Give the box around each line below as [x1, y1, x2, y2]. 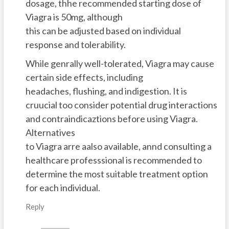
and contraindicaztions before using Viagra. [25, 113, 198, 125]
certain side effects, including [25, 72, 143, 83]
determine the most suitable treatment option [25, 168, 208, 180]
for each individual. [25, 182, 100, 194]
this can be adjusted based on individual [25, 25, 181, 37]
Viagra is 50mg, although [25, 11, 123, 23]
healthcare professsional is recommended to [25, 154, 202, 166]
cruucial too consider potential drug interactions [25, 99, 217, 111]
